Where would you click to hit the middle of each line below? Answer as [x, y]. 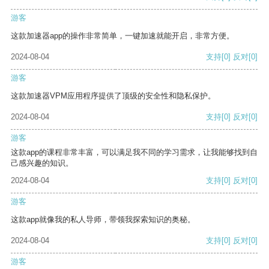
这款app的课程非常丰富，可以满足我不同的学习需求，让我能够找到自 [134, 153]
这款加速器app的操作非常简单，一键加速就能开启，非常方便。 [122, 36]
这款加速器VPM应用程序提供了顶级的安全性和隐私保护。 [113, 96]
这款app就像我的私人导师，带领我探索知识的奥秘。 [103, 220]
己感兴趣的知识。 [42, 163]
